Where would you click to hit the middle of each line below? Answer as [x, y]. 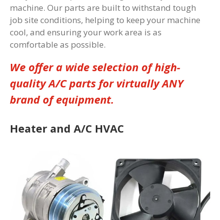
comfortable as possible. [58, 45]
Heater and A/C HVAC [67, 129]
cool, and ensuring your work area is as [86, 32]
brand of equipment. [62, 99]
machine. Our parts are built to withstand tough [103, 8]
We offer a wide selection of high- [95, 67]
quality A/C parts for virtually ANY [96, 83]
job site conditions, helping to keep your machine [105, 20]
